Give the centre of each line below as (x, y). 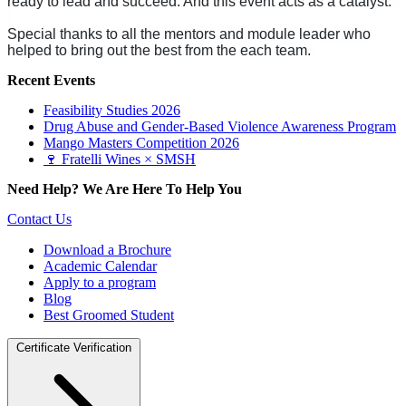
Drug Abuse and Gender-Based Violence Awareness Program (220, 126)
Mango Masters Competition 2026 (141, 142)
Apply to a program (100, 282)
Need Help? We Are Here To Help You (125, 188)
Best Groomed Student (109, 314)
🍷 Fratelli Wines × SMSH (120, 159)
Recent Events (51, 80)
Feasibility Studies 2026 (112, 110)
